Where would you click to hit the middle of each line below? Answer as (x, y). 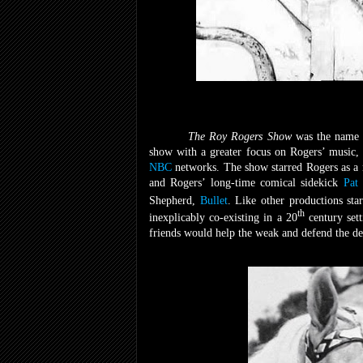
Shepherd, (175, 200)
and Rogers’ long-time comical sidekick (246, 182)
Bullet (214, 200)
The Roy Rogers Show (242, 136)
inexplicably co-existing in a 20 (223, 218)
